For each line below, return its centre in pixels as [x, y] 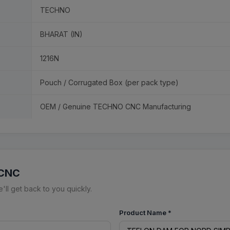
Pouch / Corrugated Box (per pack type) [109, 82]
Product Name [143, 213]
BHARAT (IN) [61, 34]
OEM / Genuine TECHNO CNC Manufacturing [116, 107]
